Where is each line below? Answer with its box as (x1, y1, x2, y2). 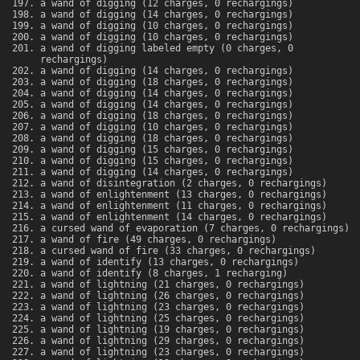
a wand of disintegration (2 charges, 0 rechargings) (40, 178, 327, 190)
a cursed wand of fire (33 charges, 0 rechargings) (40, 245, 316, 257)
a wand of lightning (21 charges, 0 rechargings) (40, 279, 305, 291)
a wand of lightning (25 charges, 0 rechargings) (40, 313, 305, 325)
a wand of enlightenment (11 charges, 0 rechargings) (40, 200, 327, 212)
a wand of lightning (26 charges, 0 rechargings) (40, 290, 305, 302)
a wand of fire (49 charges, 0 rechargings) (40, 234, 276, 246)
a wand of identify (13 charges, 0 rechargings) (40, 256, 299, 268)
